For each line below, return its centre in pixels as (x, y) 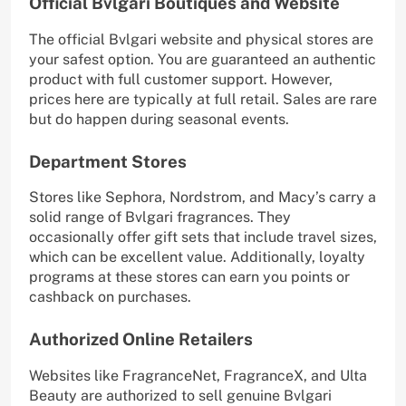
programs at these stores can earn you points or (189, 277)
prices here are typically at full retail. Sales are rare (203, 99)
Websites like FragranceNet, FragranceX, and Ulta (198, 376)
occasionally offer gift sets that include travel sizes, (203, 237)
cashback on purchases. (110, 297)
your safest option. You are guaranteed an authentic (203, 59)
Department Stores (108, 161)
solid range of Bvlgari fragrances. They (160, 217)
